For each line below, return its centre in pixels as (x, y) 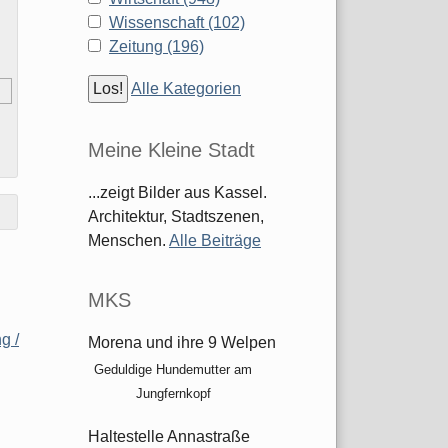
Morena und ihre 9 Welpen (182, 343)
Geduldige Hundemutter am (173, 370)
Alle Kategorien (186, 89)
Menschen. (128, 241)
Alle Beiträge (215, 241)
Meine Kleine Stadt (171, 150)
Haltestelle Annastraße (169, 437)
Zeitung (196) (156, 47)
